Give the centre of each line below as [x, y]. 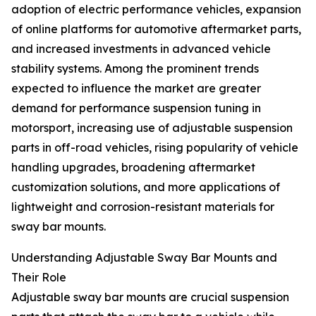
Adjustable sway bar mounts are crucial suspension [150, 297]
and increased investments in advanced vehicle [141, 49]
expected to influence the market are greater [136, 89]
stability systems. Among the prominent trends [135, 69]
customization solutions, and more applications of [146, 187]
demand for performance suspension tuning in [136, 108]
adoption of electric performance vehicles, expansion [156, 10]
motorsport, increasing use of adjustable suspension [152, 128]
